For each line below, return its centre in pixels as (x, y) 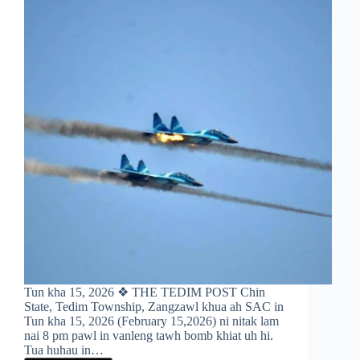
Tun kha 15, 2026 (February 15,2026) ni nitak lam (151, 321)
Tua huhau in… (64, 350)
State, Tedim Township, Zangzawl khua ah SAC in (154, 307)
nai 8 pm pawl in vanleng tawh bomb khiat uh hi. (149, 336)
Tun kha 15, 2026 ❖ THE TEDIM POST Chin (145, 292)
